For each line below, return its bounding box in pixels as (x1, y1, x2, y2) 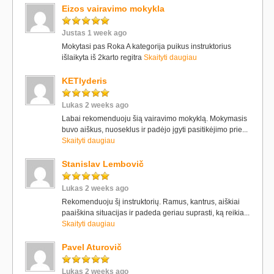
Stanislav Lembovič (62, 159, 144, 169)
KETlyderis (62, 76, 107, 86)
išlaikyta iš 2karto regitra (62, 53, 144, 62)
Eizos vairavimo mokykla (62, 4, 165, 13)
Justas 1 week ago (62, 29, 127, 37)
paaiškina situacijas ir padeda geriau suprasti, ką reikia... (62, 209, 250, 217)
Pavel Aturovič (62, 242, 122, 252)
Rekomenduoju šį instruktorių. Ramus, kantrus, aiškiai (62, 198, 240, 206)
